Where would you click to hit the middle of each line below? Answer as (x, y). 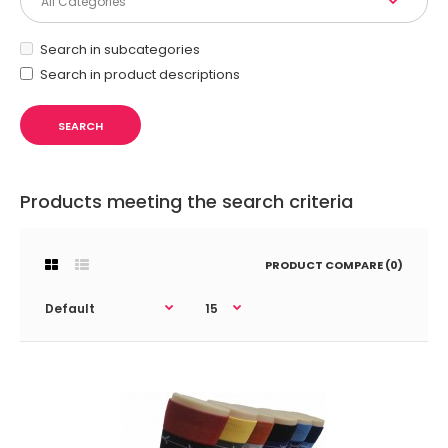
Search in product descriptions (140, 75)
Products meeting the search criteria (186, 202)
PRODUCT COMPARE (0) (334, 265)
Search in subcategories (120, 50)
